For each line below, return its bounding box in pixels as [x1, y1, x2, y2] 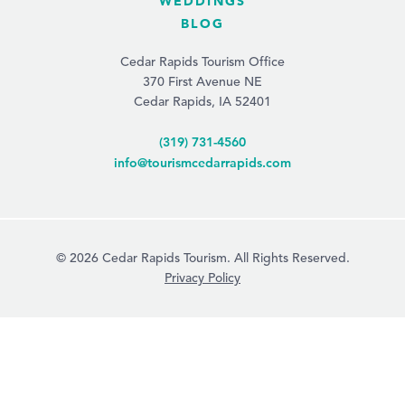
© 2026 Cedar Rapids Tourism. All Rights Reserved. [55, 252, 350, 266]
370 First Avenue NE [143, 76, 262, 89]
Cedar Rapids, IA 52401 [134, 96, 271, 109]
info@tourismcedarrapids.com [114, 155, 291, 172]
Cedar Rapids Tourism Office [120, 56, 285, 70]
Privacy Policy [165, 272, 240, 286]
